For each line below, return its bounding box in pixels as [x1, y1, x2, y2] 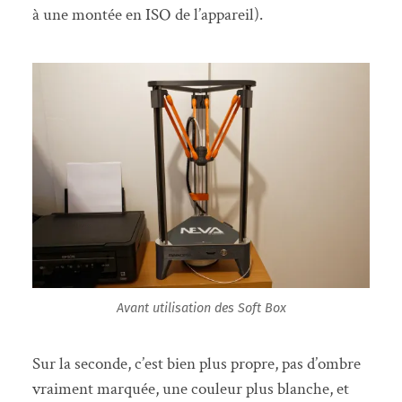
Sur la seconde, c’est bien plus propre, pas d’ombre [31, 352, 361, 375]
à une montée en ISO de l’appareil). [31, 4, 263, 27]
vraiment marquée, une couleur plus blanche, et [31, 377, 349, 400]
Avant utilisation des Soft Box [116, 301, 286, 317]
